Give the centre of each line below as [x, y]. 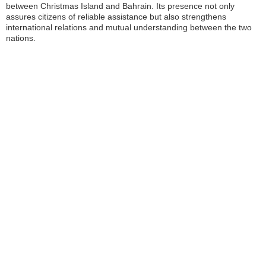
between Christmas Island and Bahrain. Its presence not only [120, 6]
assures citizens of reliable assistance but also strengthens [116, 17]
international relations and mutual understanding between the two [129, 27]
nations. [21, 38]
